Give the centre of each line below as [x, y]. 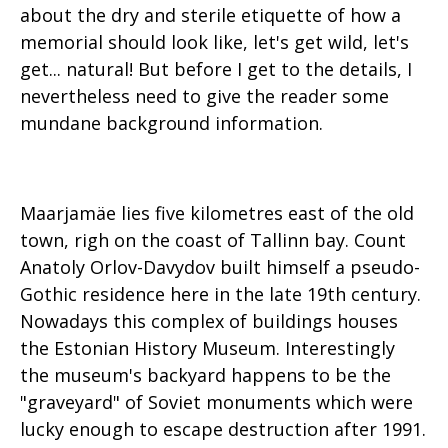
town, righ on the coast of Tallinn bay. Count [213, 240]
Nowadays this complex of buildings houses [209, 321]
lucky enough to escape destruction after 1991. [223, 429]
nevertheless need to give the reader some [204, 96]
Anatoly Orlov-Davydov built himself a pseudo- [220, 267]
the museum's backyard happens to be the [205, 375]
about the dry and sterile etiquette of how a [210, 15]
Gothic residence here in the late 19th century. [220, 294]
